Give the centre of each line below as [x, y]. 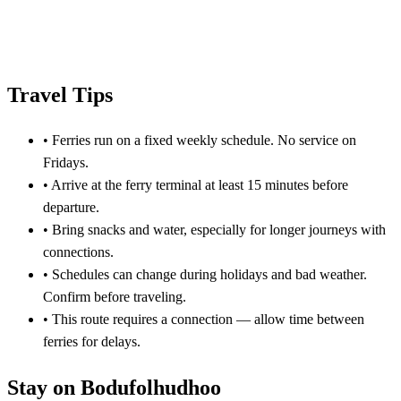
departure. [71, 208]
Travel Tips [60, 94]
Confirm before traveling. [115, 297]
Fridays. [66, 163]
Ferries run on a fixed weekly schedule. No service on [202, 141]
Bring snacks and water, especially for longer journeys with [217, 230]
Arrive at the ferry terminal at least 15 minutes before [198, 185]
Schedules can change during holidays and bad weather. [208, 275]
